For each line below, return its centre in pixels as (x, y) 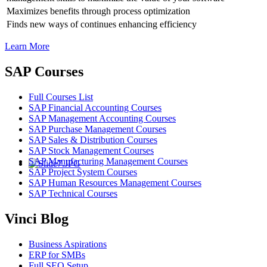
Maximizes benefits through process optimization (98, 11)
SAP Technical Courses (73, 193)
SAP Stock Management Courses (91, 150)
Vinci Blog (37, 218)
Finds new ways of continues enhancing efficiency (102, 24)
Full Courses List (61, 97)
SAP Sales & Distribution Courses (93, 140)
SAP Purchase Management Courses (97, 129)
